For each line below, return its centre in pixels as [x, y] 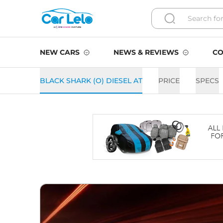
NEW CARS [60, 52]
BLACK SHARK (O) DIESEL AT [91, 81]
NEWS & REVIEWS [146, 52]
